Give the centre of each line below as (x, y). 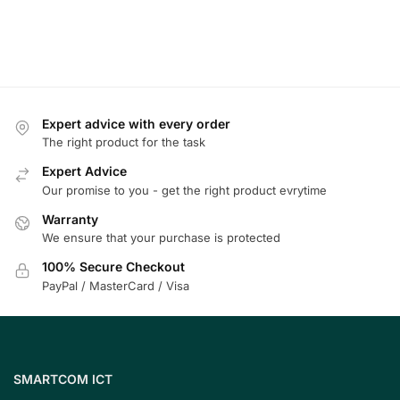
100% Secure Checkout (113, 267)
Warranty (70, 219)
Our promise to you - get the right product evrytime (184, 190)
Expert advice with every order (136, 124)
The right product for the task (124, 142)
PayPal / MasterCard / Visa (116, 285)
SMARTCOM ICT (63, 379)
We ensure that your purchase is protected (161, 238)
